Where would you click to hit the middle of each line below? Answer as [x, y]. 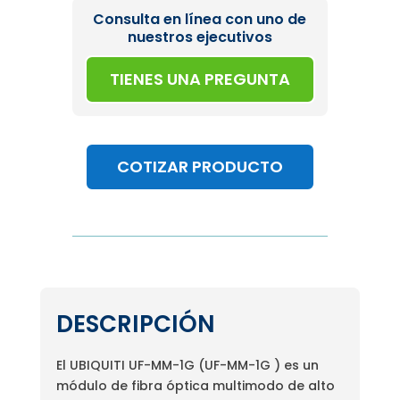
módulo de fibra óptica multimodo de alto [195, 385]
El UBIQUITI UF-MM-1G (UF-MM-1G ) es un [187, 365]
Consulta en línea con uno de [200, 19]
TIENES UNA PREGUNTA [200, 79]
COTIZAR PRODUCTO [200, 166]
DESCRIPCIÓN [135, 324]
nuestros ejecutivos [200, 37]
